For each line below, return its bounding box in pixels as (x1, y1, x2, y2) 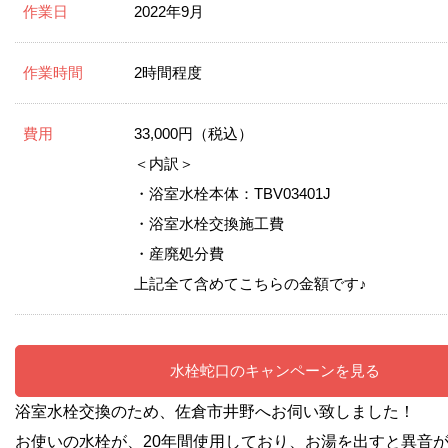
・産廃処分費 (134, 244, 224, 262)
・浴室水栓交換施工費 (134, 214, 284, 232)
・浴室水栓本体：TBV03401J (134, 184, 331, 202)
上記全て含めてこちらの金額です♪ (134, 274, 367, 292)
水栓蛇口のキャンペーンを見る (170, 361, 380, 379)
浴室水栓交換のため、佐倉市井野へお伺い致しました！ (15, 402, 415, 420)
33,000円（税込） (134, 124, 253, 142)
